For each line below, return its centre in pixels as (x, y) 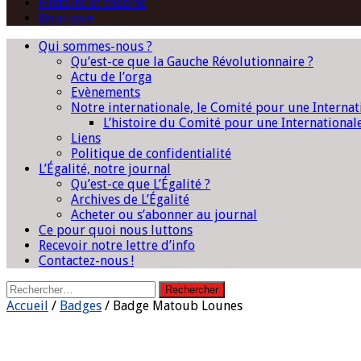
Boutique (66, 18)
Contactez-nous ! (86, 261)
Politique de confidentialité (151, 154)
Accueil (27, 306)
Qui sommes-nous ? (95, 46)
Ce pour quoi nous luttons (116, 230)
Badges (81, 306)
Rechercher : (40, 288)
